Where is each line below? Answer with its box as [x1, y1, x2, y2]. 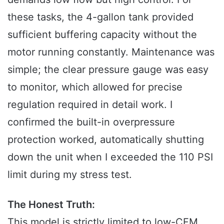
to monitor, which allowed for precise [7, 80, 182, 93]
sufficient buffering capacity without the [7, 28, 197, 40]
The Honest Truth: [7, 198, 95, 210]
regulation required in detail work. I [7, 98, 172, 110]
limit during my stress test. [7, 168, 132, 180]
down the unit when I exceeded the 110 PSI [7, 150, 213, 163]
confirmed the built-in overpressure [7, 115, 175, 128]
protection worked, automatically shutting [7, 133, 204, 145]
